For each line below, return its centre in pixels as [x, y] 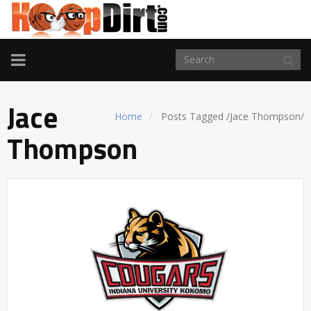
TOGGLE [42, 58]
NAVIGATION [59, 75]
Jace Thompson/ [267, 116]
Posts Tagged [192, 116]
